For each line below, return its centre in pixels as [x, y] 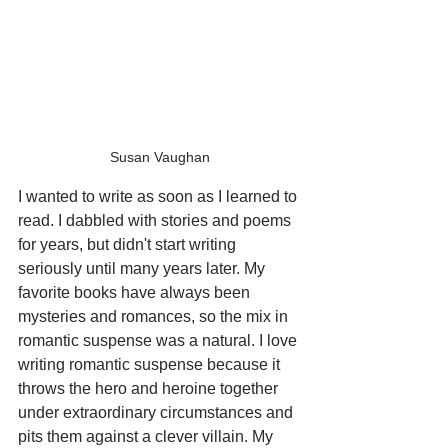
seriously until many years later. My [143, 268]
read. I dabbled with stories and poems [156, 220]
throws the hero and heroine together [150, 388]
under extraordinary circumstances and [157, 412]
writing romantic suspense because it [151, 364]
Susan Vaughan [160, 157]
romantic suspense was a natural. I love [159, 340]
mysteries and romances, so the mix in [155, 316]
